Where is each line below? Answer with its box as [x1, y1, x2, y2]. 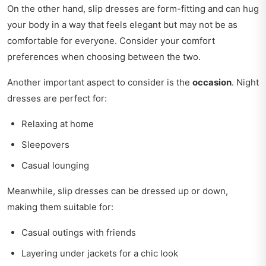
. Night [232, 77, 259, 88]
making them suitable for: [7, 201, 113, 213]
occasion [192, 77, 232, 88]
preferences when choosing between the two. [7, 51, 201, 63]
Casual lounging [21, 160, 89, 172]
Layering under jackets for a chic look [21, 248, 178, 259]
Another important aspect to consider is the [7, 77, 192, 88]
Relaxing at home [21, 118, 94, 130]
